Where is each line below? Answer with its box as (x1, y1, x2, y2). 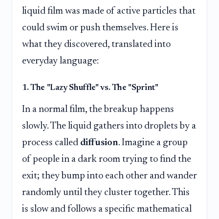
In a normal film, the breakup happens (22, 105, 174, 115)
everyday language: (22, 56, 99, 66)
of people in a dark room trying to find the (22, 154, 191, 165)
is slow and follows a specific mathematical (22, 204, 192, 215)
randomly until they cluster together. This (22, 188, 190, 198)
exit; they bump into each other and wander (22, 171, 197, 181)
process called (22, 138, 80, 148)
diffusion (80, 138, 118, 148)
